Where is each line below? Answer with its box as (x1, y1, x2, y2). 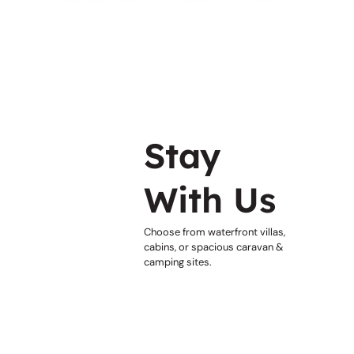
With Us (144, 177, 276, 221)
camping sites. (144, 255, 212, 269)
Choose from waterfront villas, (144, 225, 285, 239)
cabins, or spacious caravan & (144, 240, 284, 254)
